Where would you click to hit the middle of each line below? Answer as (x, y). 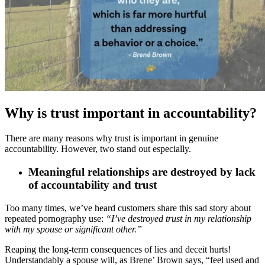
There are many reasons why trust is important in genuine (112, 138)
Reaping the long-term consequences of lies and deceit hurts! (118, 249)
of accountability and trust (93, 185)
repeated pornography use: (55, 218)
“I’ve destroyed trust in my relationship (179, 218)
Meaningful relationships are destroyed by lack (142, 172)
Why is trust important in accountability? (131, 113)
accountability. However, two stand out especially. (99, 149)
